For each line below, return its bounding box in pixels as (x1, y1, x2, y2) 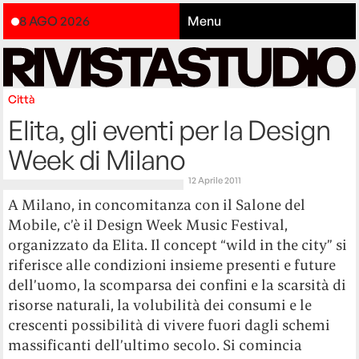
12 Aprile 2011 (188, 175, 241, 187)
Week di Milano (8, 143, 185, 177)
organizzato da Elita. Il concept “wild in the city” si (8, 236, 348, 255)
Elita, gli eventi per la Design (8, 113, 331, 147)
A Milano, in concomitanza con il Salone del (8, 196, 306, 215)
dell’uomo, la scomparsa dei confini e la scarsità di (8, 276, 347, 295)
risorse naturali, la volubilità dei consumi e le (8, 296, 313, 315)
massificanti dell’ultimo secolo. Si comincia (8, 336, 303, 355)
